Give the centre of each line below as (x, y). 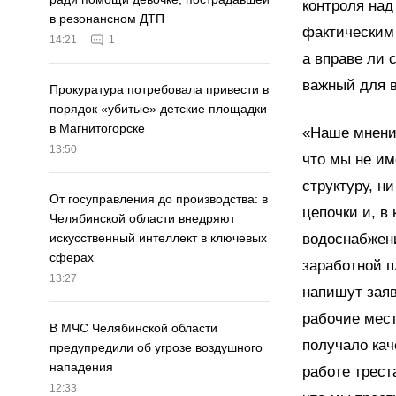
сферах (72, 258)
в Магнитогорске (97, 129)
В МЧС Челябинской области (133, 328)
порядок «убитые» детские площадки (158, 109)
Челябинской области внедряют (142, 219)
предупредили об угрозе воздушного (156, 348)
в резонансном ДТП (107, 19)
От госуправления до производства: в (159, 199)
